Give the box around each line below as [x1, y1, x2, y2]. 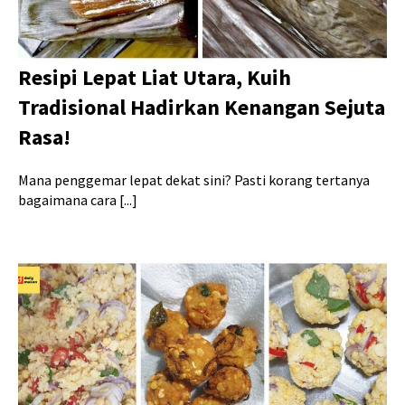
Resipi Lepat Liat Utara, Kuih [18, 62, 291, 91]
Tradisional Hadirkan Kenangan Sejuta [18, 92, 385, 121]
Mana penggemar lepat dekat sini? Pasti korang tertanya [18, 170, 370, 189]
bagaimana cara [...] [18, 190, 137, 209]
